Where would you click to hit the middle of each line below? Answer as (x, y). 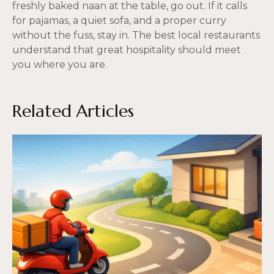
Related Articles (73, 111)
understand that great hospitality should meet (127, 50)
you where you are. (60, 65)
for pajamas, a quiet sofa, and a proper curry (119, 21)
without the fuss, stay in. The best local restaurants (136, 35)
